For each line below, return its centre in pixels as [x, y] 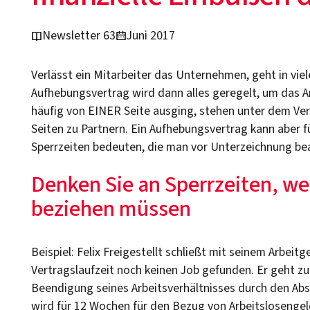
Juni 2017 [151, 35]
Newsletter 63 [79, 35]
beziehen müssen [111, 209]
